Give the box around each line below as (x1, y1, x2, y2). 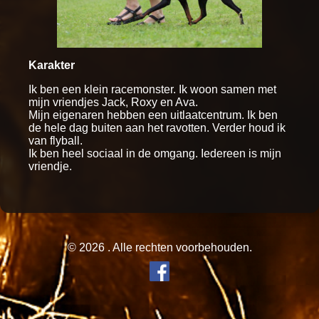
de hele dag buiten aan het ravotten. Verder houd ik (28, 121, 286, 134)
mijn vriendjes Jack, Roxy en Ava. (28, 95, 198, 108)
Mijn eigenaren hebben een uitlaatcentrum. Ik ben (28, 108, 278, 121)
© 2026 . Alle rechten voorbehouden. (67, 241, 252, 253)
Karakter (28, 58, 75, 71)
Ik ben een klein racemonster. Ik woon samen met (28, 83, 276, 95)
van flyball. (28, 134, 83, 147)
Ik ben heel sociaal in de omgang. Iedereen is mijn (28, 147, 281, 159)
